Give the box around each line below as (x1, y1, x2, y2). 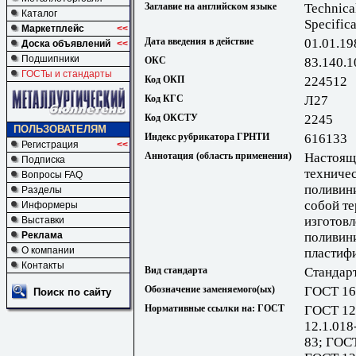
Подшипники (21, 53, 79, 64)
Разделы (21, 184, 62, 195)
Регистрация (21, 139, 79, 150)
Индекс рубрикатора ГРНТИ (145, 131, 269, 143)
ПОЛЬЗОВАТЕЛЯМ (14, 123, 106, 135)
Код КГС (145, 93, 184, 105)
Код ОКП (145, 74, 184, 86)
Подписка (21, 154, 65, 165)
